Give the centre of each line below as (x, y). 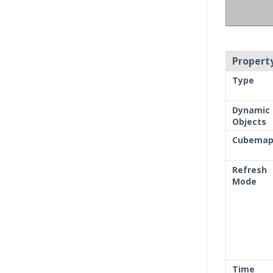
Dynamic (251, 110)
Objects (249, 122)
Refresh (250, 170)
